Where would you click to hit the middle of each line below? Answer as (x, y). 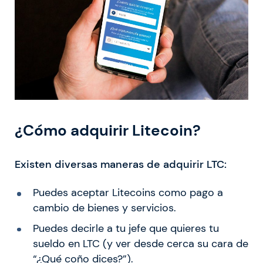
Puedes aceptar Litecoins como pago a (128, 192)
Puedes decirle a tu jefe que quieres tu (126, 228)
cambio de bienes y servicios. (104, 208)
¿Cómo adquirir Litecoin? (108, 131)
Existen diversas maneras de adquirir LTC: (121, 164)
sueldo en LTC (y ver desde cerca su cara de (140, 243)
